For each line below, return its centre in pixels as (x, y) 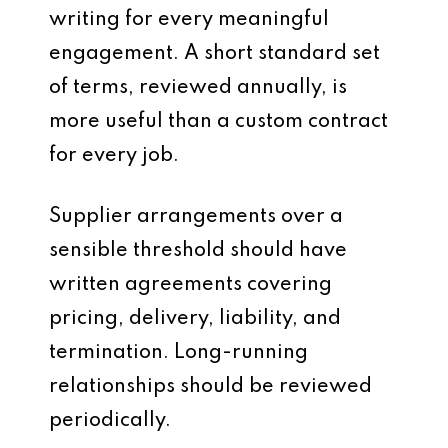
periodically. (110, 421)
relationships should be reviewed (210, 387)
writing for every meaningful (189, 20)
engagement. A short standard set (214, 54)
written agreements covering (190, 285)
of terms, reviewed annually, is (198, 88)
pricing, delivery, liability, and (195, 319)
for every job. (114, 156)
